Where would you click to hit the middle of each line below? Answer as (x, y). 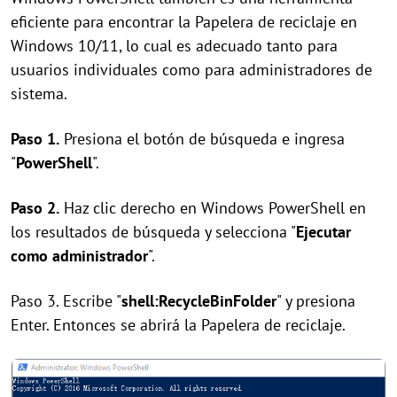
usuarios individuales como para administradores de (191, 69)
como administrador (79, 255)
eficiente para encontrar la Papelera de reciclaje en (184, 21)
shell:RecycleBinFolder (199, 300)
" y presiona (316, 300)
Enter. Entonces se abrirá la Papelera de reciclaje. (178, 324)
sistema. (39, 93)
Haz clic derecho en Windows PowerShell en (213, 207)
